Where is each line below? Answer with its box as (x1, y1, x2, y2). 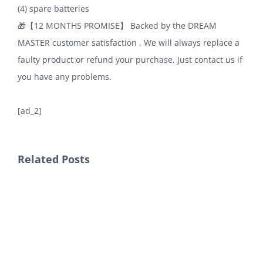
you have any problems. (18, 70, 112, 82)
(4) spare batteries (18, 2, 89, 14)
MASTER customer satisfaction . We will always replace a (18, 36, 240, 48)
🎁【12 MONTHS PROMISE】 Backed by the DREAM (18, 19, 217, 31)
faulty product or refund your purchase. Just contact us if (18, 53, 242, 65)
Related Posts (18, 151, 90, 166)
